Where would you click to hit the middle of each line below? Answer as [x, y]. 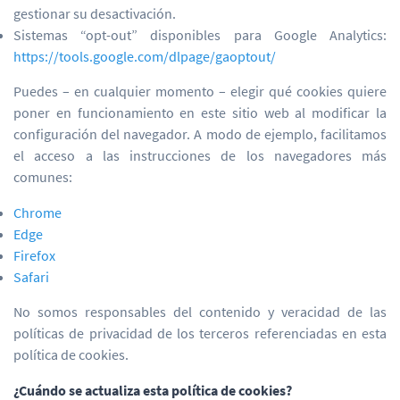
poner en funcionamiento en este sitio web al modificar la [200, 112]
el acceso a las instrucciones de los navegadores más [200, 155]
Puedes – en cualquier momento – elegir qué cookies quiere [200, 91]
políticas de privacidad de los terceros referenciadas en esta [200, 333]
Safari [31, 277]
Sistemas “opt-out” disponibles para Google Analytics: [200, 35]
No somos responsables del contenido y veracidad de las [200, 312]
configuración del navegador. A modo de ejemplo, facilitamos [200, 134]
